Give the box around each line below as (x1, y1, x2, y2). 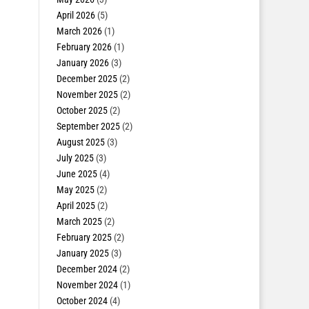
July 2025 (56, 152, 94, 163)
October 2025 (56, 105, 108, 116)
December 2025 (56, 73, 117, 84)
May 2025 (56, 184, 94, 195)
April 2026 (56, 10, 95, 21)
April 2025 (56, 200, 95, 211)
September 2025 (56, 121, 120, 132)
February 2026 (56, 41, 112, 52)
